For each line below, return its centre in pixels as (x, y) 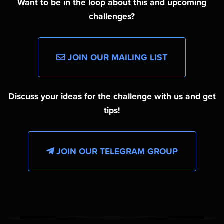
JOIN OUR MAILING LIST (116, 57)
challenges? (112, 16)
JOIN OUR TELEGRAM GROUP (116, 151)
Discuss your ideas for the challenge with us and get (112, 96)
